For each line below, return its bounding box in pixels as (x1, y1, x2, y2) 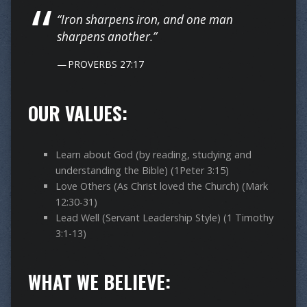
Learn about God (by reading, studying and (55, 148, 251, 162)
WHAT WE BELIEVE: (27, 267, 171, 296)
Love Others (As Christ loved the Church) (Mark (55, 180, 268, 193)
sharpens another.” (56, 29, 157, 45)
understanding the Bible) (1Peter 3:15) (55, 164, 229, 177)
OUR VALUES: (27, 99, 127, 127)
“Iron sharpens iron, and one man (56, 12, 233, 28)
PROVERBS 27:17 (67, 58, 144, 71)
